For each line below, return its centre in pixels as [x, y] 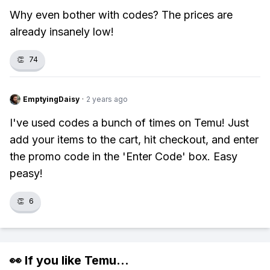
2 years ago [107, 99]
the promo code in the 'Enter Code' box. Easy [124, 156]
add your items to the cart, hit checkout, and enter [134, 140]
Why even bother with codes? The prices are [121, 15]
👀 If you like [47, 260]
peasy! [26, 173]
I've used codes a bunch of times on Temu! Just [129, 123]
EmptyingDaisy [51, 99]
